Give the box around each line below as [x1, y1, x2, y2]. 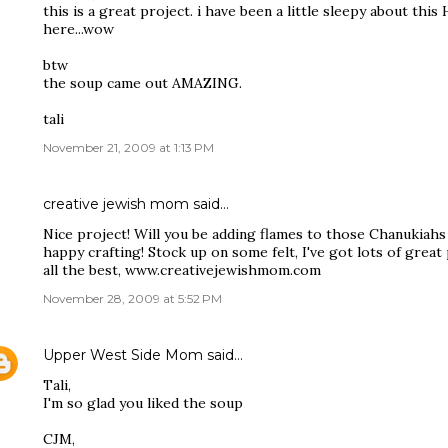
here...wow [43, 20, 114, 38]
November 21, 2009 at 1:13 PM [43, 140, 214, 155]
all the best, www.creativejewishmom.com [43, 261, 321, 279]
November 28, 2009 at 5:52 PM [43, 291, 222, 306]
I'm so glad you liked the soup [43, 394, 243, 412]
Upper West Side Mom [43, 346, 203, 364]
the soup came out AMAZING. [43, 74, 242, 92]
